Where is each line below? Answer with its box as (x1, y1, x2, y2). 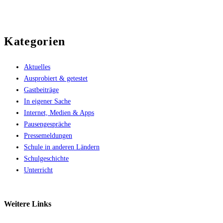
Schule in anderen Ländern (24, 143, 100, 151)
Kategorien (4, 34, 66, 48)
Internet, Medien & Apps (24, 109, 94, 117)
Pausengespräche (24, 120, 71, 128)
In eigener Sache (24, 98, 71, 106)
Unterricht (24, 166, 53, 174)
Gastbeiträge (24, 86, 59, 94)
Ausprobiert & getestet (24, 75, 88, 83)
